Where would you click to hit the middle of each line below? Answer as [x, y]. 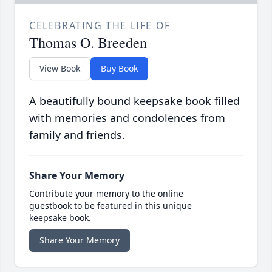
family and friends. [77, 135]
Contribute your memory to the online [106, 194]
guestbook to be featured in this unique [110, 206]
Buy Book [119, 69]
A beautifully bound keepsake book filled [134, 101]
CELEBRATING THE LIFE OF [100, 26]
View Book [60, 69]
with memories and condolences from [127, 118]
